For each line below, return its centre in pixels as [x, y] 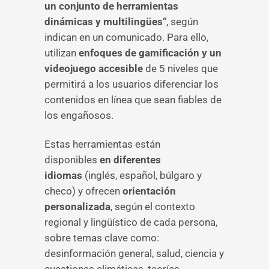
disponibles [72, 160]
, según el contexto [153, 207]
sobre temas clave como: [102, 238]
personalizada [77, 207]
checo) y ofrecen [83, 191]
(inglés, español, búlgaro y [143, 175]
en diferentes [130, 160]
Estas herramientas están [102, 144]
